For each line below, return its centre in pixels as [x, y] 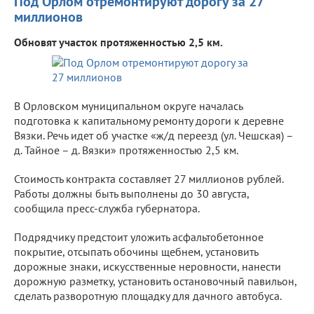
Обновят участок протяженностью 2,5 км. [118, 42]
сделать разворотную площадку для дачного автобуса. [148, 295]
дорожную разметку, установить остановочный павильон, [155, 281]
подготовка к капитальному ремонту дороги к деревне [149, 120]
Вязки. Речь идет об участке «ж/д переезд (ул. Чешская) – [153, 135]
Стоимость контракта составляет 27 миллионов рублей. [149, 178]
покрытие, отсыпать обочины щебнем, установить [136, 251]
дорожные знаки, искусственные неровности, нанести [148, 266]
